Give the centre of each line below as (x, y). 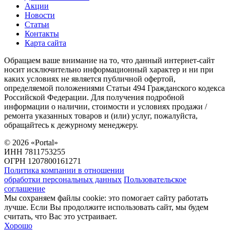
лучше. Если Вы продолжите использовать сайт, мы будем (106, 207)
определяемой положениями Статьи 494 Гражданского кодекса (114, 88)
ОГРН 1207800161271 (43, 161)
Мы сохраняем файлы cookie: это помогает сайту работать (106, 198)
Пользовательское (155, 180)
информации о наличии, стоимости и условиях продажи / (106, 107)
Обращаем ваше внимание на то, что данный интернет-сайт (109, 61)
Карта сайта (45, 43)
